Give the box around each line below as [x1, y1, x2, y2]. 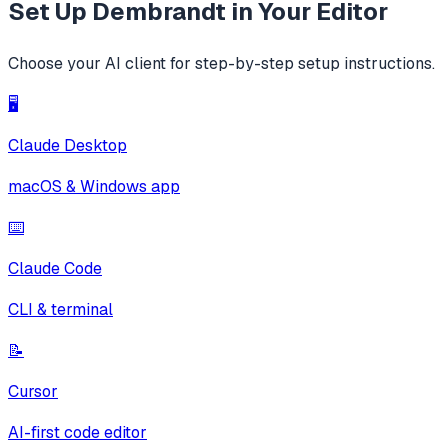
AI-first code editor [8, 422, 147, 443]
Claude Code [8, 258, 102, 279]
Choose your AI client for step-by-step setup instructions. [8, 53, 435, 74]
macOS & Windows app [8, 176, 180, 197]
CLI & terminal [8, 299, 113, 320]
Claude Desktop [8, 135, 127, 156]
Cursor [8, 381, 58, 402]
